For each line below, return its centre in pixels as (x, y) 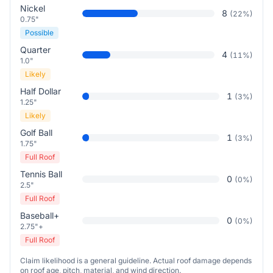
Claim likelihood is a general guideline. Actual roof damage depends (136, 261)
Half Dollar (41, 91)
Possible (39, 33)
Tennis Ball (41, 174)
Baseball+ (40, 215)
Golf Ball (36, 133)
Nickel (33, 8)
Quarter (35, 50)
